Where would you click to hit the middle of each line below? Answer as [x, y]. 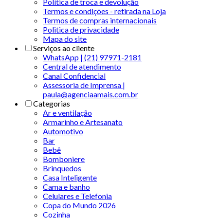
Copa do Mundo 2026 [79, 205]
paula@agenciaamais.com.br [91, 94]
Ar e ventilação [67, 112]
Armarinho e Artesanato [83, 122]
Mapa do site [65, 38]
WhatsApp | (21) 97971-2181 [92, 57]
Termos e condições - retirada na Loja [104, 11]
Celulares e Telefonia [77, 196]
